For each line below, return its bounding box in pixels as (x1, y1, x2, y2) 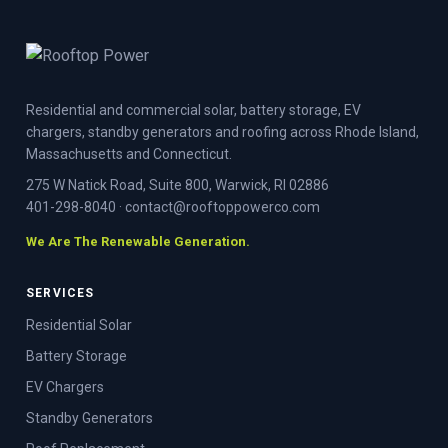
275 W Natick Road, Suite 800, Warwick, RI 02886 (26, 177, 329, 193)
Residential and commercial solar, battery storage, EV (26, 102, 361, 118)
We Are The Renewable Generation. (26, 234, 250, 249)
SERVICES (26, 286, 95, 300)
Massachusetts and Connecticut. (26, 146, 232, 162)
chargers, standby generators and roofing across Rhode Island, (26, 124, 419, 140)
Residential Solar (26, 317, 132, 333)
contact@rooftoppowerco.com (125, 199, 320, 215)
